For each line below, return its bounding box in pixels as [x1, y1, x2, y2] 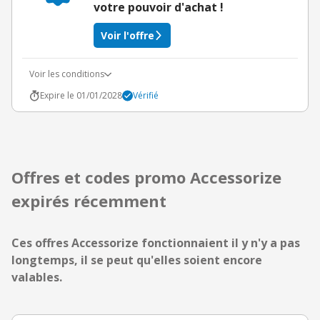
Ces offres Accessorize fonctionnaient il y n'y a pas [11, 235, 300, 251]
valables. [11, 269, 62, 285]
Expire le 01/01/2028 [40, 89, 122, 101]
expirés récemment [11, 190, 166, 211]
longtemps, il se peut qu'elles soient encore [11, 252, 262, 268]
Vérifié [133, 89, 159, 101]
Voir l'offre [101, 29, 154, 42]
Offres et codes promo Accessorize [11, 166, 281, 188]
